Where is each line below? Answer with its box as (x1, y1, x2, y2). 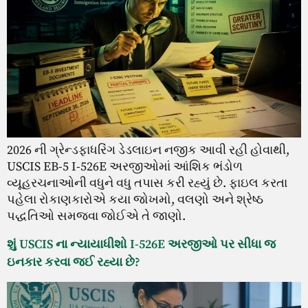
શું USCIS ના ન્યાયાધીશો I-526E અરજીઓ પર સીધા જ (7, 236, 276, 252)
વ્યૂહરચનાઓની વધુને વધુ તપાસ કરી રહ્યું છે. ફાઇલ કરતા (7, 175, 287, 192)
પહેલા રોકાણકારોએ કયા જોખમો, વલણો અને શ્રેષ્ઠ (7, 192, 263, 208)
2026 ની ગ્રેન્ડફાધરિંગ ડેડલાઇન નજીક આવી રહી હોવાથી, (7, 142, 289, 159)
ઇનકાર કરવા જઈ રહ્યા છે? (7, 254, 140, 270)
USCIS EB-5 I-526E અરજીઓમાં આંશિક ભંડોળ (7, 159, 243, 175)
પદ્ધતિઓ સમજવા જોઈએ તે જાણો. (7, 208, 186, 225)
